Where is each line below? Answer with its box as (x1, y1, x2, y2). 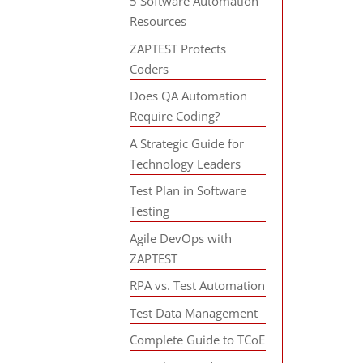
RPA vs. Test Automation (130, 277, 266, 293)
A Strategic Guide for (130, 135, 245, 152)
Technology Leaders (130, 155, 241, 172)
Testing (130, 203, 170, 219)
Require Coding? (130, 108, 220, 124)
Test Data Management (130, 304, 258, 321)
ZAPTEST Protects (130, 40, 227, 57)
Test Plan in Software (130, 182, 247, 199)
